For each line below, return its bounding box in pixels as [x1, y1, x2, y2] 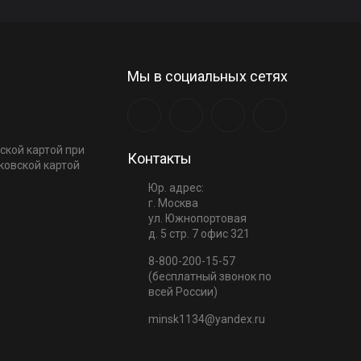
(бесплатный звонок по [148, 270, 272, 284]
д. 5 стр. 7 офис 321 [148, 227, 250, 241]
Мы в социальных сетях [127, 68, 288, 85]
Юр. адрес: [148, 181, 204, 195]
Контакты [127, 150, 192, 168]
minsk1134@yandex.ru [148, 313, 265, 326]
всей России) [148, 285, 218, 299]
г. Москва [148, 197, 198, 210]
